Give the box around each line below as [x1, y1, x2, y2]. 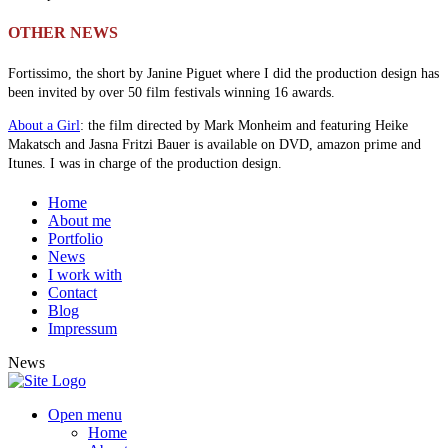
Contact [48, 283, 97, 301]
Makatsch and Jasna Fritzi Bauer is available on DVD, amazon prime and [8, 136, 421, 152]
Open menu [48, 405, 122, 423]
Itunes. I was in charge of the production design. [8, 155, 282, 171]
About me [48, 211, 111, 229]
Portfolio [48, 229, 103, 247]
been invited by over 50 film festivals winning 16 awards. [8, 84, 335, 100]
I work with [48, 265, 122, 283]
